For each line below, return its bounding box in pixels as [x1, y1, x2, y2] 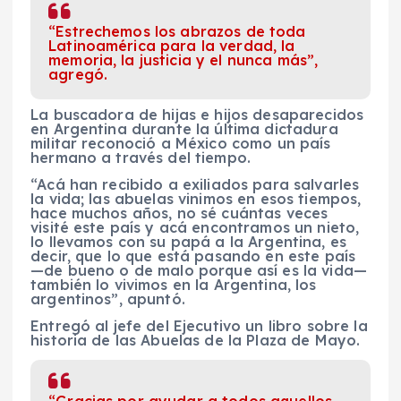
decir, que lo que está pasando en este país [30, 247, 356, 266]
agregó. [48, 65, 108, 84]
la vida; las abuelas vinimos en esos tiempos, [30, 190, 362, 209]
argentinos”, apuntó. [30, 290, 185, 309]
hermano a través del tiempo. [30, 149, 252, 167]
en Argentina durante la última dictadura [30, 120, 338, 139]
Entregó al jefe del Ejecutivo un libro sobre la [30, 317, 368, 336]
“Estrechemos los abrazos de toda [48, 22, 306, 41]
